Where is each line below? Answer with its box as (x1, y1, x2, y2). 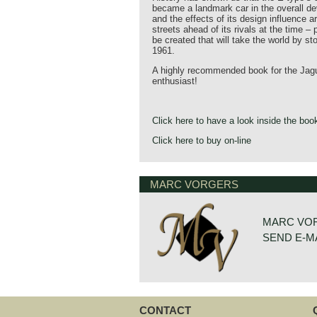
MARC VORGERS (150, 178, 238, 190)
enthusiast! (152, 76, 197, 86)
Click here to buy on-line (152, 135, 251, 146)
